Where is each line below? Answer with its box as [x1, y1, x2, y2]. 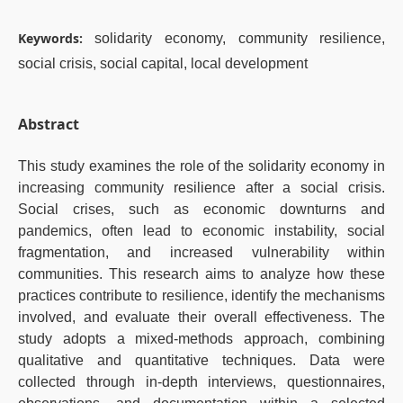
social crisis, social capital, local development [17, 55, 308, 71]
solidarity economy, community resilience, [94, 30, 386, 46]
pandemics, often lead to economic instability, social [17, 223, 386, 238]
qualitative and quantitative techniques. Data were [17, 353, 386, 368]
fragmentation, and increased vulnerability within [17, 245, 386, 260]
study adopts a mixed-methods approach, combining [17, 331, 386, 346]
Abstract [17, 113, 79, 134]
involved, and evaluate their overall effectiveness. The [17, 309, 386, 325]
